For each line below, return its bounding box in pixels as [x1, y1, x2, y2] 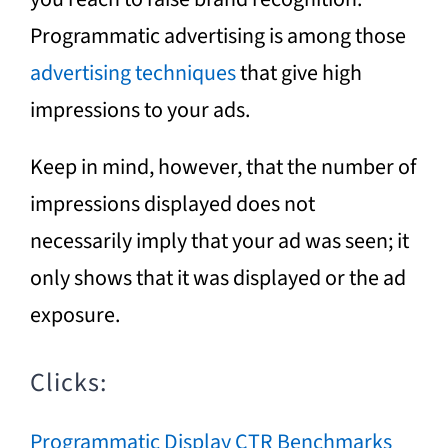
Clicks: [29, 363, 107, 401]
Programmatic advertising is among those [29, 19, 406, 52]
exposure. [29, 298, 120, 331]
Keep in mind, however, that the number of [29, 150, 416, 183]
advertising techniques [29, 56, 236, 89]
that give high [235, 56, 362, 89]
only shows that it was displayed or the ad [29, 261, 406, 294]
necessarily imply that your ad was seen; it [29, 224, 409, 257]
